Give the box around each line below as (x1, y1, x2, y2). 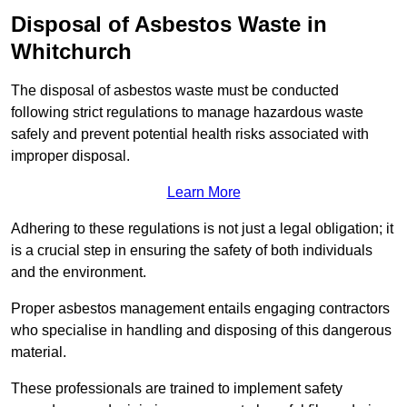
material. (11, 343, 66, 360)
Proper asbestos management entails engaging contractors (11, 300, 390, 316)
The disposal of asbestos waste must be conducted (11, 82, 339, 98)
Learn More (166, 184, 241, 200)
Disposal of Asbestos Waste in (11, 11, 327, 36)
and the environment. (11, 263, 146, 280)
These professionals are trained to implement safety (11, 380, 342, 396)
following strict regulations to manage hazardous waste (11, 104, 363, 120)
